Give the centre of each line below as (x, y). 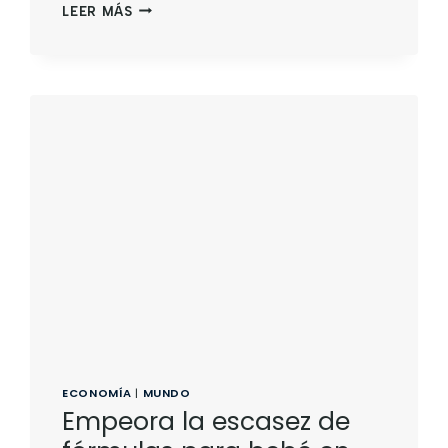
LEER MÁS (97, 11)
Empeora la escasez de (206, 422)
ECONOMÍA (97, 392)
